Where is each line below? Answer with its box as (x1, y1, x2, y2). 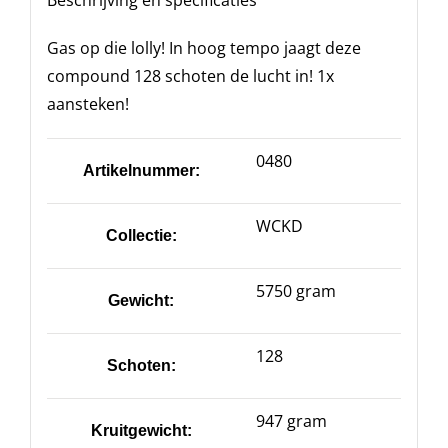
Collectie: (105, 227, 177, 244)
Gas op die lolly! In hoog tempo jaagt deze (46, 37, 361, 59)
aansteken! (46, 93, 129, 115)
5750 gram (255, 280, 336, 302)
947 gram (255, 410, 327, 432)
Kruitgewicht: (90, 422, 192, 439)
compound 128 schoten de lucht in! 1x (46, 65, 334, 87)
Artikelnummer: (82, 162, 200, 179)
